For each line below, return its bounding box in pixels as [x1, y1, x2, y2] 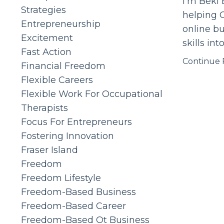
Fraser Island [21, 144, 78, 155]
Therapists [21, 102, 68, 113]
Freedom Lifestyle [21, 172, 101, 183]
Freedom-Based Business [21, 186, 136, 197]
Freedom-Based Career [21, 200, 126, 211]
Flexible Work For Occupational [21, 88, 162, 99]
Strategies [21, 4, 66, 15]
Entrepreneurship [21, 18, 100, 29]
